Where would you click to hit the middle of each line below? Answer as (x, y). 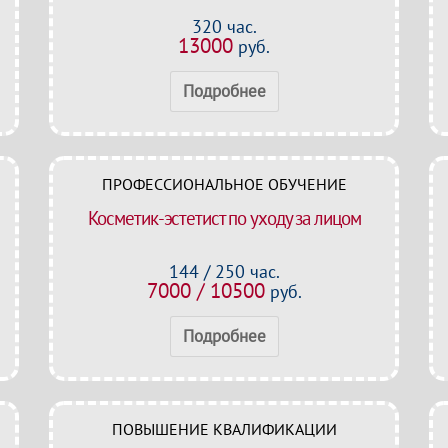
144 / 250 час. (224, 271)
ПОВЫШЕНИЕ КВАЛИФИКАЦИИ (224, 429)
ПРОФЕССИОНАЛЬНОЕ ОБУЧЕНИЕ (224, 184)
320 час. (224, 26)
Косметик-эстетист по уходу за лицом (224, 218)
